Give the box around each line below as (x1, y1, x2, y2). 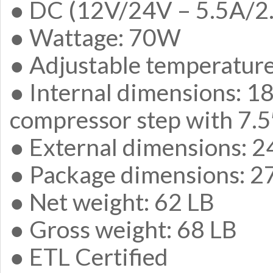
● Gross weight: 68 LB (10, 214, 237, 243)
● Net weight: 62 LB (10, 187, 214, 216)
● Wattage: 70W (10, 23, 181, 51)
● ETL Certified (10, 242, 168, 271)
